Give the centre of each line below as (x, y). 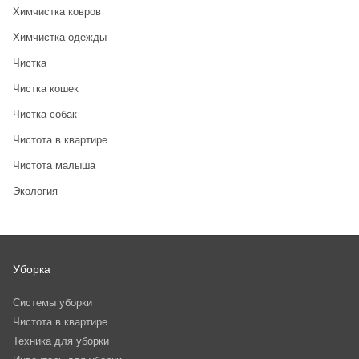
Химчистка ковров (56, 12)
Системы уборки (52, 302)
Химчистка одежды (59, 38)
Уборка (31, 269)
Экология (35, 192)
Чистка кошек (45, 89)
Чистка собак (44, 115)
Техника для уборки (61, 341)
